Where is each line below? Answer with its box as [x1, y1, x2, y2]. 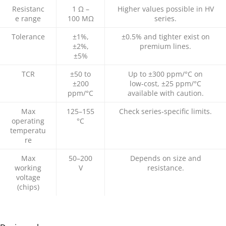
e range [15, 13, 41, 23]
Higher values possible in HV [117, 4, 214, 14]
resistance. [147, 162, 184, 173]
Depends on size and [130, 153, 201, 163]
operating [12, 116, 44, 126]
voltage [16, 172, 40, 182]
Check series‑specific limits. [119, 106, 212, 116]
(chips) [17, 182, 39, 192]
